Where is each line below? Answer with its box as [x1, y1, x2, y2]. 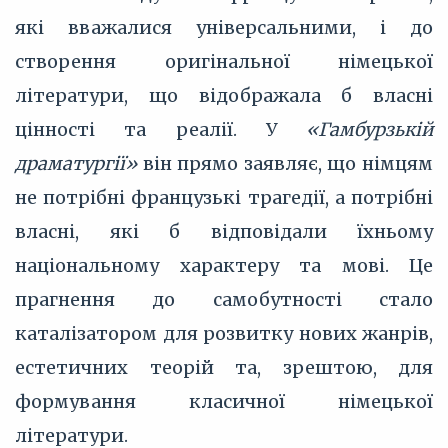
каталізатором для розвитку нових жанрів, [15, 322, 433, 345]
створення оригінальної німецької [15, 50, 433, 73]
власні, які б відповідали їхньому [15, 220, 433, 243]
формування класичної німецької [15, 390, 433, 413]
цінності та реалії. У [15, 118, 306, 141]
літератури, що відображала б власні [15, 84, 433, 107]
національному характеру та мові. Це [15, 254, 433, 277]
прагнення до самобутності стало [15, 288, 433, 311]
